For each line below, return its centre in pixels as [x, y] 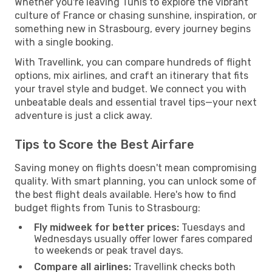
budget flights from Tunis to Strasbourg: [107, 208]
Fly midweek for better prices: [107, 227]
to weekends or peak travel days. [109, 250]
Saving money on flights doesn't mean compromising [136, 168]
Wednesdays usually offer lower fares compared [143, 239]
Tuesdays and [212, 227]
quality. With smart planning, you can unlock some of [136, 181]
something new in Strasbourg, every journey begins [133, 29]
